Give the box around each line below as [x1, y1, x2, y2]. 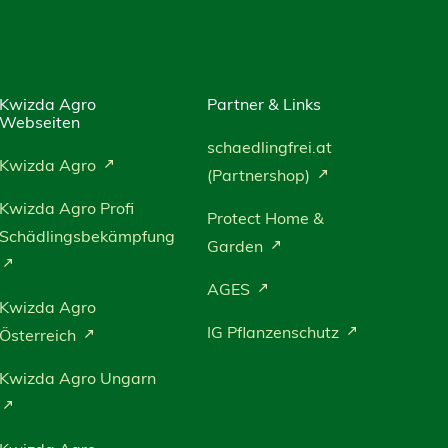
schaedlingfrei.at [206, 137, 332, 157]
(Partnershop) [206, 165, 314, 185]
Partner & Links [206, 94, 321, 114]
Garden [206, 236, 267, 256]
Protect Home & [206, 208, 324, 228]
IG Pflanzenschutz [206, 322, 343, 342]
